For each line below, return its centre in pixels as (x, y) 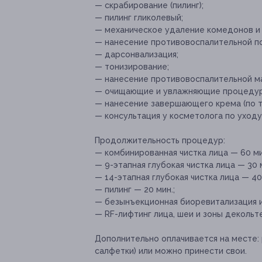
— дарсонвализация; (137, 55)
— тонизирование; (132, 67)
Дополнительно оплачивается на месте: (177, 239)
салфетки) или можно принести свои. (171, 251)
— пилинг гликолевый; (139, 18)
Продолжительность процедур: (160, 141)
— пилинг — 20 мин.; (135, 190)
